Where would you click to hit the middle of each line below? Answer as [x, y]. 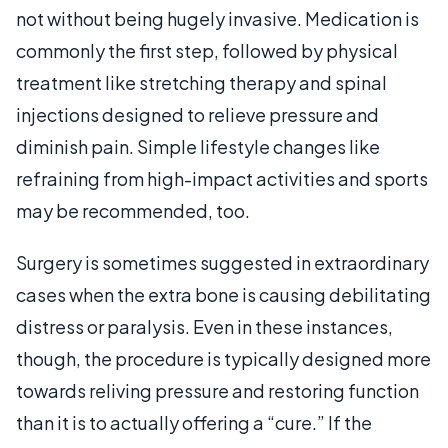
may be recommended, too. [133, 210]
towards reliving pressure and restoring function [217, 390]
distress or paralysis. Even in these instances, [204, 326]
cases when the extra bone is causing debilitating [223, 294]
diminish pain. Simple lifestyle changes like [198, 146]
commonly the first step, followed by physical [207, 50]
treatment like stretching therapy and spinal [201, 82]
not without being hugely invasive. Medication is [217, 18]
